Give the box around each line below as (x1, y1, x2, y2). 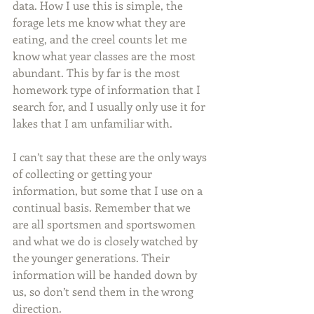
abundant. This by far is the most (13, 65, 183, 80)
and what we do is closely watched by (13, 233, 200, 248)
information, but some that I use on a (13, 183, 205, 198)
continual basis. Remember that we (13, 200, 193, 214)
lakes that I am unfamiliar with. (13, 116, 172, 130)
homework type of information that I (13, 82, 203, 97)
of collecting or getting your (13, 166, 155, 181)
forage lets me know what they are (13, 15, 189, 29)
